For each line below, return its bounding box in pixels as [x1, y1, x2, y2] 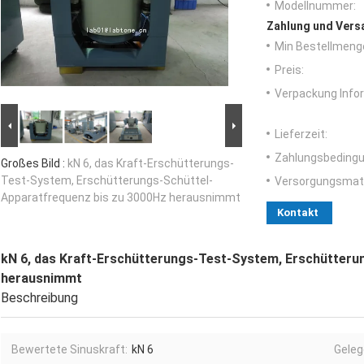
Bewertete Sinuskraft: [11, 343, 128, 357]
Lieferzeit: [275, 128, 327, 141]
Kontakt [277, 206, 318, 219]
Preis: [275, 63, 304, 77]
